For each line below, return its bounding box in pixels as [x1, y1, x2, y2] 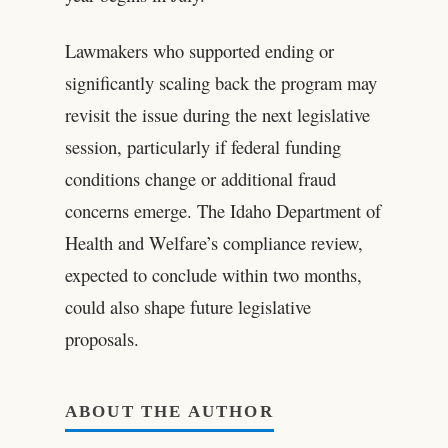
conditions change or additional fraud [64, 166, 336, 192]
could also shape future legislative [64, 294, 311, 320]
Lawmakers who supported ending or [64, 38, 334, 64]
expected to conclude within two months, [64, 262, 362, 288]
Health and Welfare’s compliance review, [64, 230, 363, 256]
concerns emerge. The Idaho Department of [64, 198, 381, 224]
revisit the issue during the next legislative [64, 102, 370, 128]
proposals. [64, 326, 139, 352]
